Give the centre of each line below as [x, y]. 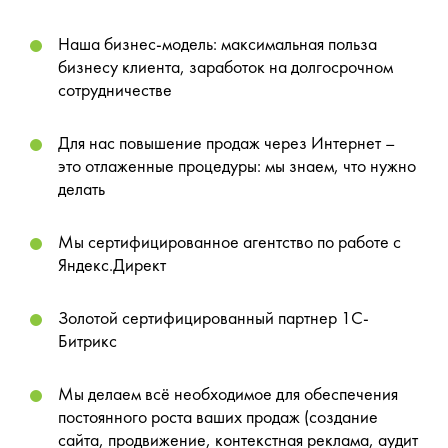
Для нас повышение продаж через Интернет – [226, 144]
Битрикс [87, 342]
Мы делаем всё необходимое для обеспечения [228, 395]
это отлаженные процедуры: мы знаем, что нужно [237, 167]
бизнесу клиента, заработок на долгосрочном [225, 68]
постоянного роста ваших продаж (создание [218, 418]
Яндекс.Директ [112, 266]
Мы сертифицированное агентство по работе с [229, 243]
